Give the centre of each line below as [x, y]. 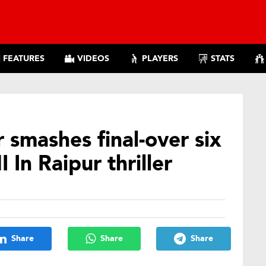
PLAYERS [160, 59]
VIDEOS [93, 59]
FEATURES [24, 59]
